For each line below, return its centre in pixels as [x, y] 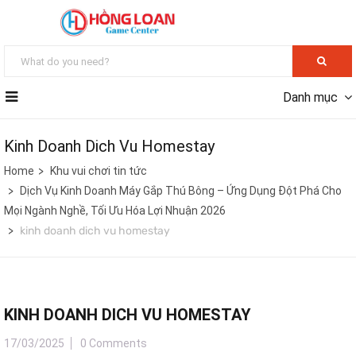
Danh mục [310, 98]
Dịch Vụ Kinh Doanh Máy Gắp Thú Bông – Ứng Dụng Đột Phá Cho [181, 191]
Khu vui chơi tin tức [99, 171]
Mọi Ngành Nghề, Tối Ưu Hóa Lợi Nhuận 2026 [115, 211]
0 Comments [114, 344]
